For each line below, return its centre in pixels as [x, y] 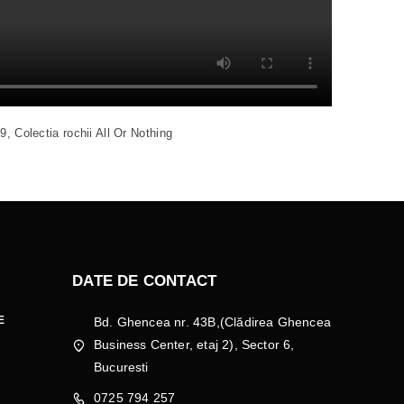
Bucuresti [121, 367]
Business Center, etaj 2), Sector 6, [194, 344]
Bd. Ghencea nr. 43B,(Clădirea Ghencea [212, 322]
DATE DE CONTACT [145, 281]
